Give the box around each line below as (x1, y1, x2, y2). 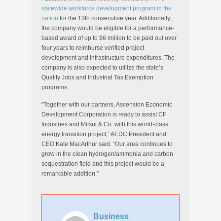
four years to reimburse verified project (41, 44, 144, 51)
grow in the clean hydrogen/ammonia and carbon (41, 150, 173, 157)
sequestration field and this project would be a (41, 160, 164, 167)
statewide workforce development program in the (41, 5, 172, 12)
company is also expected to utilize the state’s (41, 64, 163, 71)
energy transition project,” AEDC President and (41, 131, 166, 138)
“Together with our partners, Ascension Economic (41, 101, 172, 108)
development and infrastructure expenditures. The (41, 54, 175, 61)
